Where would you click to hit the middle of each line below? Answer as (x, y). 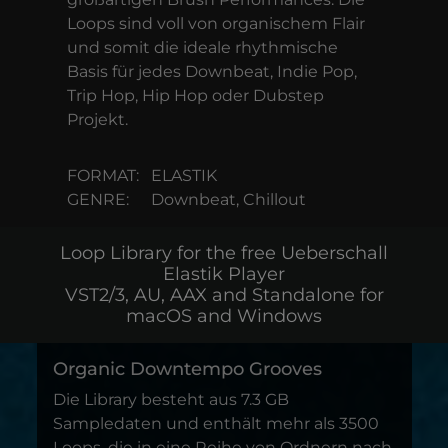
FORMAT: (102, 175)
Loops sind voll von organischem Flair (215, 23)
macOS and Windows (224, 316)
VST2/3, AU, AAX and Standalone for (224, 295)
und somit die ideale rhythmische (202, 47)
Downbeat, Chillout (228, 199)
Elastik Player (224, 274)
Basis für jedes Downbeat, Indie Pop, (211, 71)
